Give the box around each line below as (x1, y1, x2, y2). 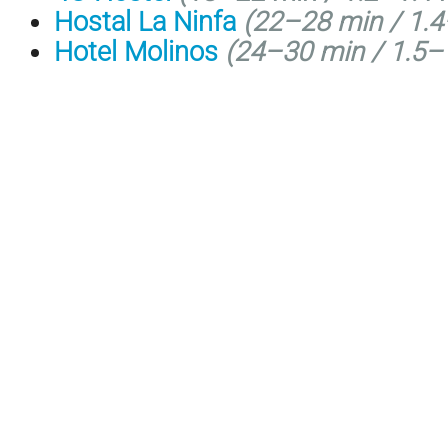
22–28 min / (252, 5, 400, 38)
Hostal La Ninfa (54, 5, 236, 38)
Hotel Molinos (54, 35, 218, 68)
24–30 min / (234, 35, 382, 68)
